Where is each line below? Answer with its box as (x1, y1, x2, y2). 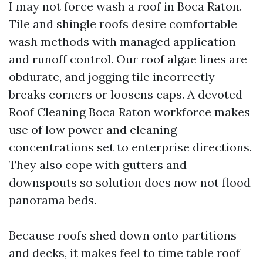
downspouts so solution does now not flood (9, 175, 251, 190)
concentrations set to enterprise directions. (9, 140, 252, 154)
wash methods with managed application (9, 34, 236, 49)
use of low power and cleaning (9, 122, 177, 137)
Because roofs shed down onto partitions (9, 228, 237, 242)
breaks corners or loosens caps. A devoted (9, 87, 242, 102)
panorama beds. (9, 193, 96, 207)
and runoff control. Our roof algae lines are (9, 52, 247, 66)
